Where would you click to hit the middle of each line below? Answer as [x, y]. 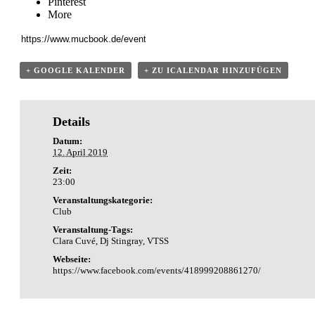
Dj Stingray [122, 240]
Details [72, 121]
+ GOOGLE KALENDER [76, 70]
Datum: [68, 141]
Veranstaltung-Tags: [93, 229]
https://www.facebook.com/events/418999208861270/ [157, 270]
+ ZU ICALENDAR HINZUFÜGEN [213, 70]
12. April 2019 [81, 152]
